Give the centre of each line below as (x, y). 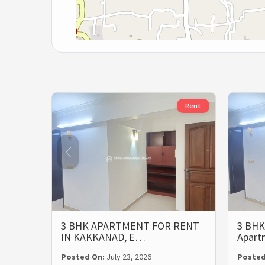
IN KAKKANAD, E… (103, 237)
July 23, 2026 (129, 256)
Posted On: (84, 256)
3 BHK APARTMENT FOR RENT (130, 225)
